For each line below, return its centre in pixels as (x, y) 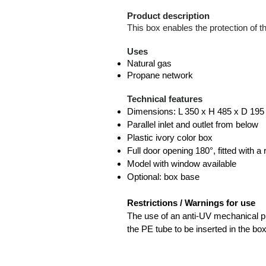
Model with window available (182, 164)
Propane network (160, 75)
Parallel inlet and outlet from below (193, 124)
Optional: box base (163, 177)
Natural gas (149, 63)
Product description (168, 16)
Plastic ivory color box (170, 137)
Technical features (165, 99)
